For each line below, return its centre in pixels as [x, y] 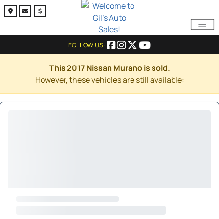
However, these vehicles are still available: [109, 80]
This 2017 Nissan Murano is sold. [109, 68]
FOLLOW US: [88, 45]
